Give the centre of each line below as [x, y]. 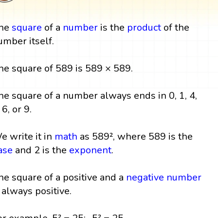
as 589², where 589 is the [135, 136]
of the [175, 27]
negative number [164, 177]
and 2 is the [41, 150]
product [144, 27]
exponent [91, 150]
